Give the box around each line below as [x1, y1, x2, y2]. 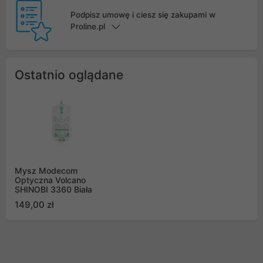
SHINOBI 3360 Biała [15, 184, 92, 195]
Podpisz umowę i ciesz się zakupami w [70, 10, 215, 20]
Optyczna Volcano [15, 175, 86, 186]
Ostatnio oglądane [15, 68, 123, 83]
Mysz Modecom [15, 166, 77, 176]
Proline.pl [70, 22, 105, 32]
